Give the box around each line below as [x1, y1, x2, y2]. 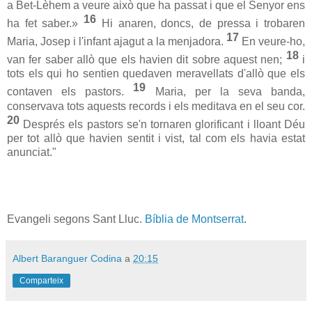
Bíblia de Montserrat [145, 212, 244, 225]
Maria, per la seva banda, [146, 86, 305, 98]
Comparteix [19, 275, 63, 286]
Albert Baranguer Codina [13, 252, 122, 264]
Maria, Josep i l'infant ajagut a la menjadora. [7, 36, 226, 48]
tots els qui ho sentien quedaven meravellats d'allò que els [7, 68, 305, 80]
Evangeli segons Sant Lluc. [7, 212, 145, 225]
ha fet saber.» [7, 17, 84, 29]
